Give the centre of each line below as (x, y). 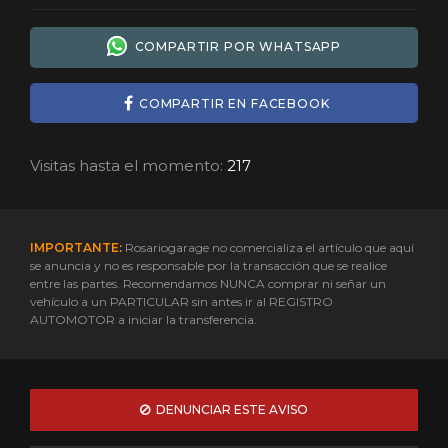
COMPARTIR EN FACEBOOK (234, 103)
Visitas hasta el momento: (126, 166)
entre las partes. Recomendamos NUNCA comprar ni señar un (208, 284)
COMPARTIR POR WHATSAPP (234, 46)
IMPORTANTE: (76, 248)
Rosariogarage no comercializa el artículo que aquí (268, 248)
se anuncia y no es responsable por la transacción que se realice (208, 266)
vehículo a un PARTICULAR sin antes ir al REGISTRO (181, 302)
